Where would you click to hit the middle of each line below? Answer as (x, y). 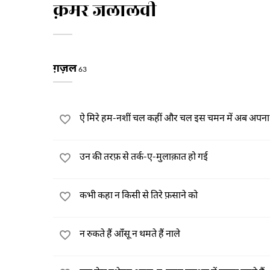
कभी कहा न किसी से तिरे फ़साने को (139, 194)
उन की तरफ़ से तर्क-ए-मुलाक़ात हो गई (144, 156)
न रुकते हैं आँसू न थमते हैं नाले (130, 233)
